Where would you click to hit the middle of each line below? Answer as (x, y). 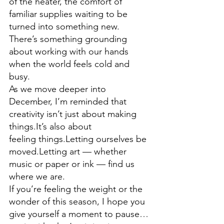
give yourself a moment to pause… (79, 214)
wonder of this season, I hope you (78, 202)
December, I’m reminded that (69, 102)
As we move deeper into (59, 89)
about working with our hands (70, 52)
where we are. (37, 177)
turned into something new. (65, 27)
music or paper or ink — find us (73, 164)
